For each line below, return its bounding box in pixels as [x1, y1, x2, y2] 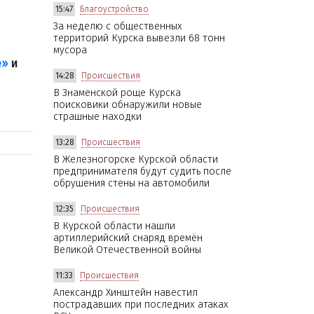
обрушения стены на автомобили [53, 177, 210, 189]
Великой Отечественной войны [53, 243, 201, 256]
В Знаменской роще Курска [53, 86, 181, 99]
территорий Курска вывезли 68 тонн [53, 32, 225, 44]
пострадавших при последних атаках [53, 298, 228, 310]
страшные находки [53, 110, 142, 123]
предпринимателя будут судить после [53, 165, 231, 177]
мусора [53, 43, 87, 56]
